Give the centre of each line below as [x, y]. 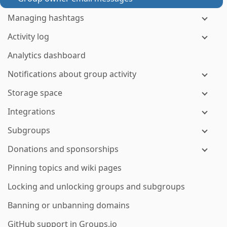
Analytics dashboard [47, 55]
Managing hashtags [46, 18]
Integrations [31, 111]
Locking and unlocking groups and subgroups [96, 186]
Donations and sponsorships [63, 149]
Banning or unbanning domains [69, 205]
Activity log [28, 36]
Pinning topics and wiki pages [65, 168]
